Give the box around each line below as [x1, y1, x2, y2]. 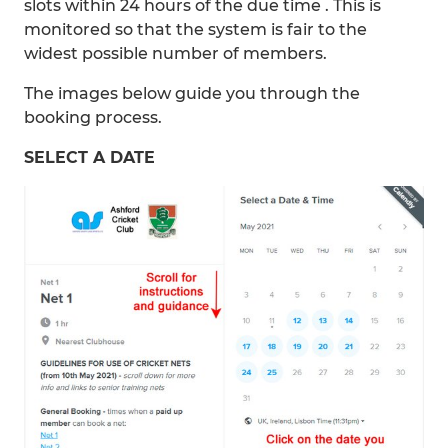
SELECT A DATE [24, 148, 155, 167]
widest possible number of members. [24, 44, 327, 63]
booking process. [24, 108, 162, 127]
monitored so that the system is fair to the [24, 20, 367, 39]
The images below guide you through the [24, 84, 360, 103]
